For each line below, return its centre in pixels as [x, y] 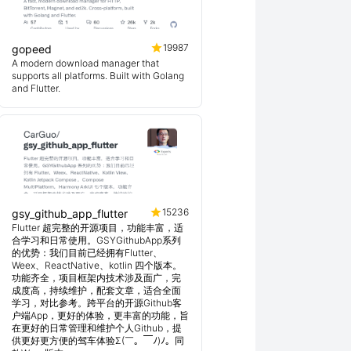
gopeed [32, 49]
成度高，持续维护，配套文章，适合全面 [96, 290]
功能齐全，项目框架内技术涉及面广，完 [96, 278]
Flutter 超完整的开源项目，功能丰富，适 [98, 228]
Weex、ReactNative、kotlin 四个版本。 [97, 265]
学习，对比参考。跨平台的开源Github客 [97, 303]
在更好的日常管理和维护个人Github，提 [97, 328]
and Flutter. [36, 88]
